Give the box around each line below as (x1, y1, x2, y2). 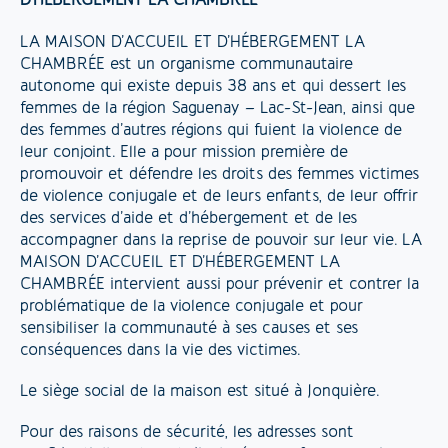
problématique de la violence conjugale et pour (20, 298, 363, 315)
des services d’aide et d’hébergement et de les (20, 210, 357, 227)
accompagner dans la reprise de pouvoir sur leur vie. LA (20, 232, 422, 249)
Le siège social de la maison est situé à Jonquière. (20, 383, 384, 400)
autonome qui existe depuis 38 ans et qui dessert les (20, 78, 406, 95)
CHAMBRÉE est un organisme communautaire (20, 56, 353, 73)
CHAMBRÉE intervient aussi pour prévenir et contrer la (20, 276, 419, 293)
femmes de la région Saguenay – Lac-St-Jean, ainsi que (20, 100, 415, 117)
